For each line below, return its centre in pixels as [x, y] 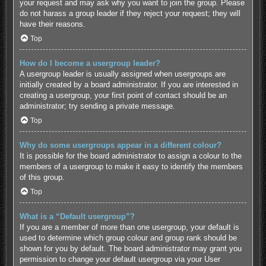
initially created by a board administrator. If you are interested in [129, 85]
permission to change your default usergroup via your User [120, 259]
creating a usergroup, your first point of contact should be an [123, 96]
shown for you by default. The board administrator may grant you [130, 248]
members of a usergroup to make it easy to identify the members [131, 166]
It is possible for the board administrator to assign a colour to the [130, 156]
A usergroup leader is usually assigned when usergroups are [122, 74]
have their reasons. [52, 24]
